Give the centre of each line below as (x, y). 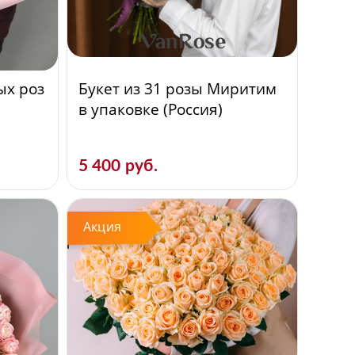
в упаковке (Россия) (150, 109)
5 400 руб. (118, 166)
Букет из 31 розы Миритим (177, 89)
